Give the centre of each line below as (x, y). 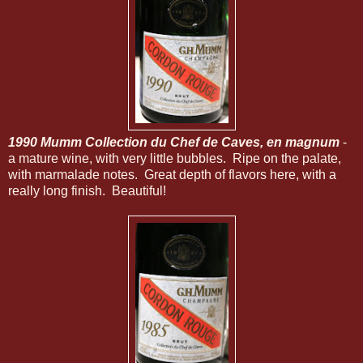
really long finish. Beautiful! (87, 191)
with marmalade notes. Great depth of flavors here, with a (172, 175)
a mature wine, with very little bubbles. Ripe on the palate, (175, 158)
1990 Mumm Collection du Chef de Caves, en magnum (174, 142)
